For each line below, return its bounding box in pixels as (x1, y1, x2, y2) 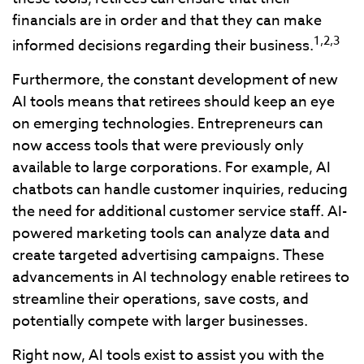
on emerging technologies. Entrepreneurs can (12, 113, 323, 135)
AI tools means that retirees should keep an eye (12, 91, 335, 113)
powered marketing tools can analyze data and (12, 223, 330, 245)
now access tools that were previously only (12, 135, 304, 157)
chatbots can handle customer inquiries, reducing (12, 179, 348, 201)
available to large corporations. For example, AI (12, 157, 331, 179)
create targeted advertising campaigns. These (12, 245, 324, 266)
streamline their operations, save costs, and (12, 288, 309, 310)
